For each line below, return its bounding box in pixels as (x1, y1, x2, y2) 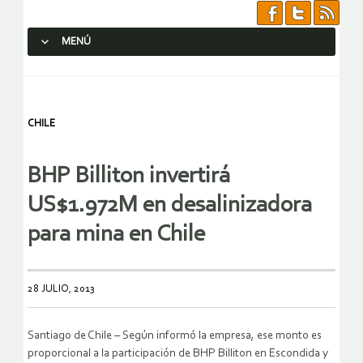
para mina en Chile (28, 223, 205, 247)
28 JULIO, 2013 (28, 284, 95, 295)
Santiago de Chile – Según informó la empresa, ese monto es (28, 330, 322, 343)
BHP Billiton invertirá (28, 164, 230, 189)
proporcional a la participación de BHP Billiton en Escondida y (28, 348, 328, 361)
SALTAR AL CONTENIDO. (35, 65, 153, 77)
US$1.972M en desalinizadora (28, 194, 312, 218)
